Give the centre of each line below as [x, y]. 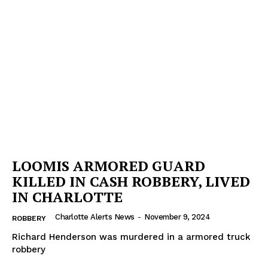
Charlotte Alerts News [95, 217]
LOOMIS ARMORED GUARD [109, 165]
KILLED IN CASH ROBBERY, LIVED [131, 181]
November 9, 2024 [177, 217]
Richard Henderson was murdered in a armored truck [131, 237]
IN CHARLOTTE [67, 197]
